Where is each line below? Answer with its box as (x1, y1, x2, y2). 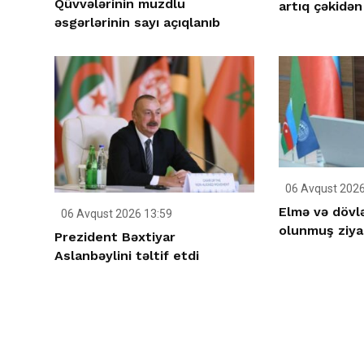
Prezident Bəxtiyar (54, 229, 175, 245)
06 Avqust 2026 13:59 (58, 207, 172, 221)
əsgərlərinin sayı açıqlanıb (54, 15, 220, 31)
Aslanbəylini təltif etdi (54, 248, 199, 264)
